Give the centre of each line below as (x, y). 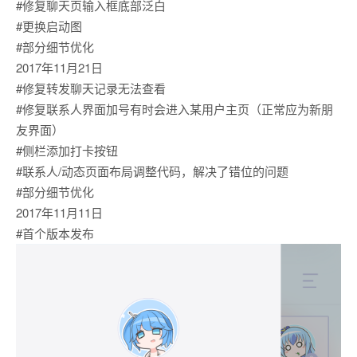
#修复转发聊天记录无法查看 (91, 88)
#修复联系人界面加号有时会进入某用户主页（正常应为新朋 (175, 109)
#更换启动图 (49, 26)
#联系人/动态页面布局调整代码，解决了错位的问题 (152, 171)
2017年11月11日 (59, 212)
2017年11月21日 (59, 67)
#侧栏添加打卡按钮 (67, 150)
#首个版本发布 (55, 233)
